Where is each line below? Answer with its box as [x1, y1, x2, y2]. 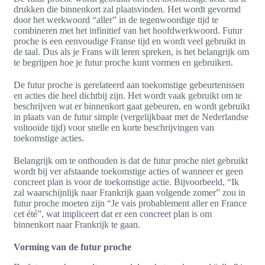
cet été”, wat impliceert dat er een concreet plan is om [14, 209, 212, 219]
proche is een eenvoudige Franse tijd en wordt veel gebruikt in [14, 36, 245, 47]
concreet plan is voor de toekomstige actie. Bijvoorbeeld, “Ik [14, 177, 239, 188]
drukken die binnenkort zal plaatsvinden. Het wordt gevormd [14, 4, 241, 15]
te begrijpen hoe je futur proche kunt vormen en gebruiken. [14, 57, 233, 68]
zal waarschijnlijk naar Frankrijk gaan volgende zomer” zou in [14, 188, 245, 198]
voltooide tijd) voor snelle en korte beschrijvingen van [14, 122, 214, 133]
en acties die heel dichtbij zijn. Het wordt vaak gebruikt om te [14, 91, 242, 101]
